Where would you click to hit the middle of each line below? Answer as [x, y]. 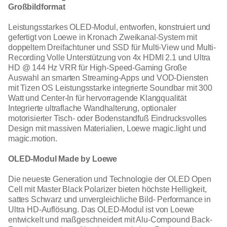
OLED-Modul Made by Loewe [63, 159]
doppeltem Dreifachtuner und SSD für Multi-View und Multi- [112, 48]
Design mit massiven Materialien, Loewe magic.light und [107, 129]
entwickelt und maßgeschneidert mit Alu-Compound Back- [110, 220]
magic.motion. [33, 139]
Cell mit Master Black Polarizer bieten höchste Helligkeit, [107, 190]
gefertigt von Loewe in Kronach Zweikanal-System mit [103, 37]
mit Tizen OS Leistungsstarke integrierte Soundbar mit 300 [110, 88]
